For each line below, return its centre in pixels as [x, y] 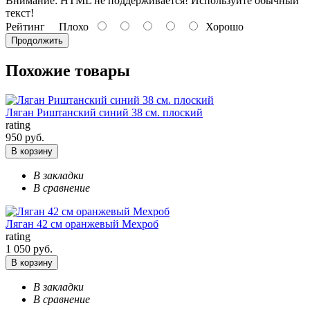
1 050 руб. [29, 249]
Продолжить [37, 41]
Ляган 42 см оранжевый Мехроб [82, 224]
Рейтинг [25, 27]
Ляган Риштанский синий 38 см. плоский [104, 113]
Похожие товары [68, 71]
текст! [20, 13]
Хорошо [222, 27]
